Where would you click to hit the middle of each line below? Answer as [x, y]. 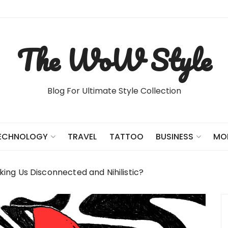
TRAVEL [82, 136]
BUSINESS [174, 137]
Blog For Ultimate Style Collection [114, 91]
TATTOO [126, 136]
